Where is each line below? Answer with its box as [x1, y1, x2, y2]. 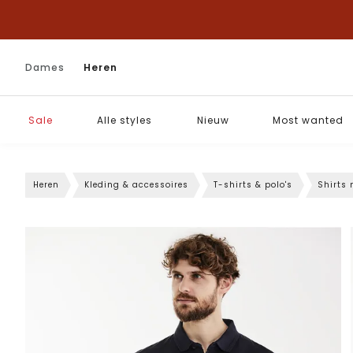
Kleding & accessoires [84, 179, 188, 191]
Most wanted [273, 113, 344, 127]
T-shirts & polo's [214, 179, 292, 191]
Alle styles [97, 113, 152, 127]
